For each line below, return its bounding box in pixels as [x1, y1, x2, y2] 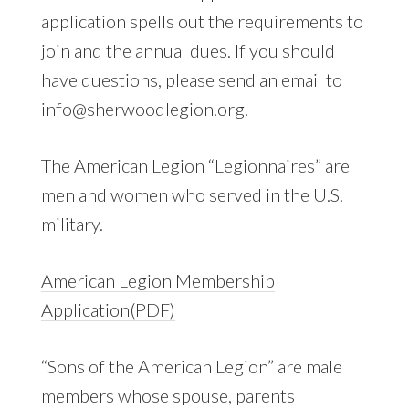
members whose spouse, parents [40, 383, 295, 406]
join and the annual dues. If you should [40, 38, 335, 61]
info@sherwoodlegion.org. [40, 97, 248, 120]
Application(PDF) [40, 298, 175, 320]
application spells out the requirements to [40, 9, 363, 32]
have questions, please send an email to [40, 68, 342, 90]
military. [40, 212, 103, 235]
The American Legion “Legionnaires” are [40, 153, 350, 176]
